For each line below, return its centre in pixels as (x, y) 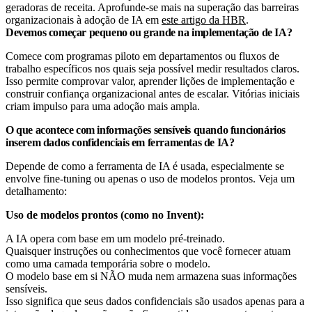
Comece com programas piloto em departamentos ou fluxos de (142, 56)
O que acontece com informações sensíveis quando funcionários (146, 130)
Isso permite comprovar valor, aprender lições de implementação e (150, 81)
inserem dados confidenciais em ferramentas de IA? (120, 142)
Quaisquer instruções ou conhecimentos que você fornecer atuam (148, 251)
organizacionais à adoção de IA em (84, 19)
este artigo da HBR (204, 19)
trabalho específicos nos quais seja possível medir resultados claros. (153, 68)
